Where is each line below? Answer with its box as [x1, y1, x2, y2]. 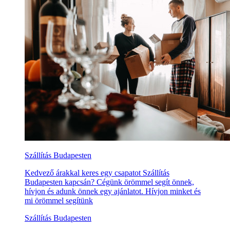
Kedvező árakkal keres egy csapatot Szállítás [25, 168, 169, 178]
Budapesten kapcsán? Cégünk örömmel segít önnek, [25, 178, 194, 187]
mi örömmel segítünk [25, 196, 93, 205]
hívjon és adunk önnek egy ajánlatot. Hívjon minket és [25, 187, 201, 196]
